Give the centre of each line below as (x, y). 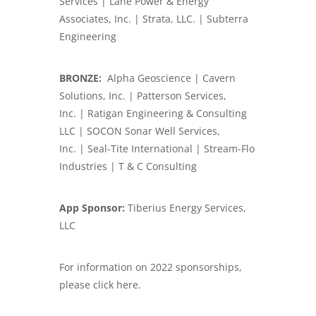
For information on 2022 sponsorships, (151, 267)
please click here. (100, 284)
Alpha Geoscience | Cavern (170, 78)
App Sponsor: (93, 207)
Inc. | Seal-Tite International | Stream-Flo (157, 148)
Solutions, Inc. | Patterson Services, (143, 95)
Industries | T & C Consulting (128, 166)
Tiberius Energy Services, (187, 207)
